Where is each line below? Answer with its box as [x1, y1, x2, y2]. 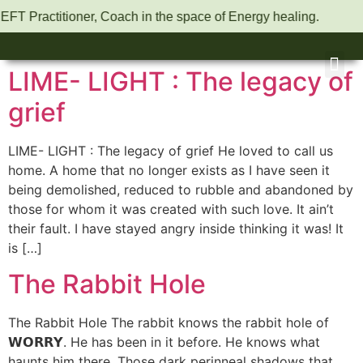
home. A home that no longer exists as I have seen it [8, 162, 330, 178]
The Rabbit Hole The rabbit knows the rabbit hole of [8, 314, 329, 331]
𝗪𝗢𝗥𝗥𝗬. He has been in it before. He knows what [8, 334, 320, 351]
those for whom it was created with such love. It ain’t [8, 201, 334, 217]
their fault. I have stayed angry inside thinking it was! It [8, 220, 344, 237]
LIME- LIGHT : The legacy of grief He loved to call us [8, 143, 333, 159]
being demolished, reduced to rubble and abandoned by [8, 181, 353, 198]
